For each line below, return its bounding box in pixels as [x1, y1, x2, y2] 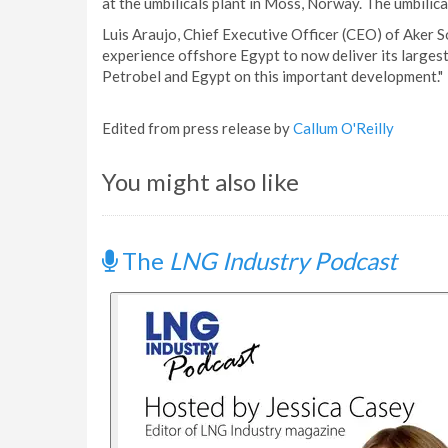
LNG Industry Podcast [169, 246, 397, 275]
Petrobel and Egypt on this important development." [102, 67, 443, 85]
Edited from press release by [102, 119, 293, 137]
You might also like [102, 167, 299, 196]
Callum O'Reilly [293, 119, 394, 137]
